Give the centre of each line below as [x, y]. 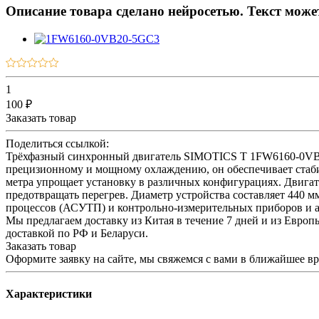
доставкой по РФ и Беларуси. [77, 233]
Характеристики [49, 294]
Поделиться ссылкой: [57, 143]
